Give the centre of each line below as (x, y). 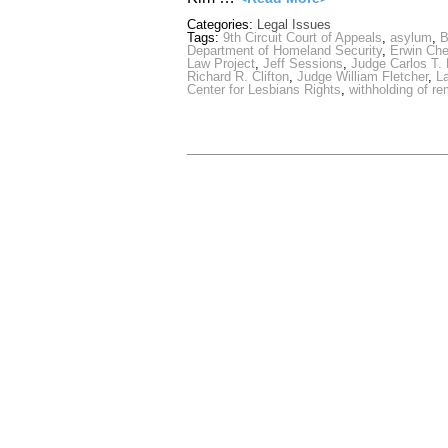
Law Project (221, 64)
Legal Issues (294, 25)
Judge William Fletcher (362, 77)
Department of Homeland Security (284, 51)
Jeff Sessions (303, 64)
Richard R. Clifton (238, 77)
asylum (411, 38)
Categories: (222, 25)
